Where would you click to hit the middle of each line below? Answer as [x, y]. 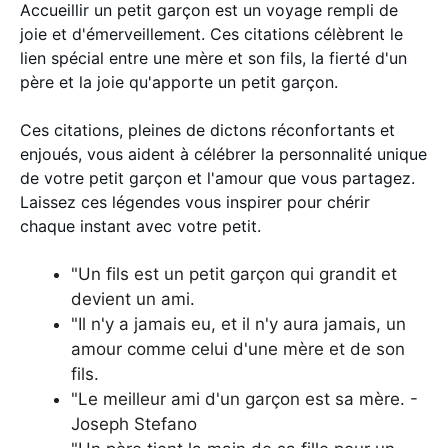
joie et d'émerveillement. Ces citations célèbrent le [211, 34]
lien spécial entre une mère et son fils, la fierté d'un [213, 58]
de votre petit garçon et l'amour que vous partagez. [217, 178]
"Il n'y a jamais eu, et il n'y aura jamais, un [238, 324]
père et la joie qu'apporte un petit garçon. [179, 82]
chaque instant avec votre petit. [140, 226]
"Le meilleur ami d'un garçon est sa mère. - [244, 399]
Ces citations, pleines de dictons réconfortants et [207, 130]
